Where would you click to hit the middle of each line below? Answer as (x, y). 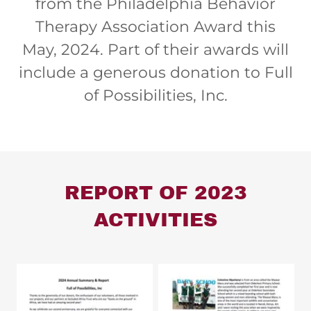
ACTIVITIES (155, 220)
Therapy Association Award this (155, 27)
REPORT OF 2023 (155, 193)
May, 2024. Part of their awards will (155, 50)
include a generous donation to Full (155, 73)
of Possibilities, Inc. (155, 95)
